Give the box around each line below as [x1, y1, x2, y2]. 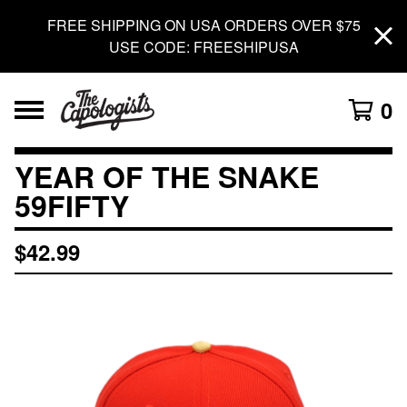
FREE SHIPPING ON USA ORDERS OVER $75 [46, 15, 361, 35]
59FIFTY [15, 184, 129, 226]
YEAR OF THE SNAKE [15, 155, 319, 197]
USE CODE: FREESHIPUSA [108, 36, 299, 57]
